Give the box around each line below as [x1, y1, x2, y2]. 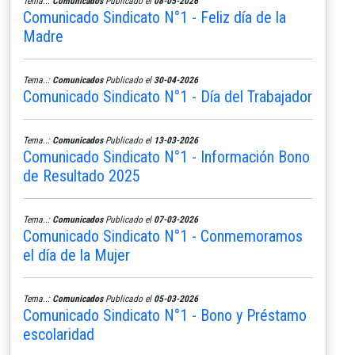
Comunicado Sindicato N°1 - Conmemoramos [23, 226, 303, 246]
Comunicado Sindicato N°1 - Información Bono [23, 147, 310, 166]
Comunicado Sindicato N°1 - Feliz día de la [23, 7, 286, 27]
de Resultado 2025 [23, 166, 140, 185]
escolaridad [23, 324, 94, 344]
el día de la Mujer [23, 245, 130, 265]
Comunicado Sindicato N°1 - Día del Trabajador [23, 86, 312, 106]
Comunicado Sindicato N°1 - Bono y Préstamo [23, 305, 307, 325]
